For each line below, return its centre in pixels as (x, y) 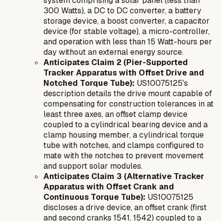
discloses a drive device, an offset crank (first (125, 207)
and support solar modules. (93, 166)
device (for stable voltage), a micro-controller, (127, 31)
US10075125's (161, 83)
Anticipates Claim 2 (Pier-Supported (116, 62)
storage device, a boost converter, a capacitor (127, 21)
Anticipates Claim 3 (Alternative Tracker (124, 176)
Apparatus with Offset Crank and (109, 186)
